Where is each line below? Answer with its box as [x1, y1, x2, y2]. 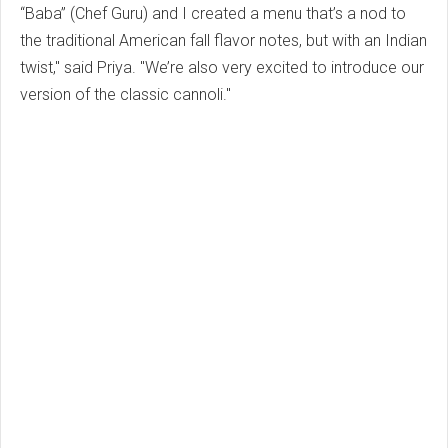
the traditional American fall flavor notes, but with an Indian [20, 31, 427, 51]
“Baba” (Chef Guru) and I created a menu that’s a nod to [20, 4, 406, 24]
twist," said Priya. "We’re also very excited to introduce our [20, 58, 424, 78]
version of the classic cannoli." [20, 85, 231, 105]
